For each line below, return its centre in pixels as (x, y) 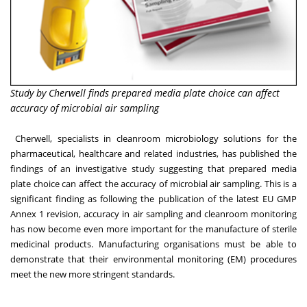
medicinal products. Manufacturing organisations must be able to (153, 244)
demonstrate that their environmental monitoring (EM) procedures (153, 259)
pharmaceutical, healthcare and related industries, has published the (153, 154)
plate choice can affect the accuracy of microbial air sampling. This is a (153, 184)
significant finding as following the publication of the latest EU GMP (153, 199)
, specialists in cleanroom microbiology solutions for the (173, 139)
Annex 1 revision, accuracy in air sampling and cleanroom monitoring (153, 214)
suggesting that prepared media (225, 169)
